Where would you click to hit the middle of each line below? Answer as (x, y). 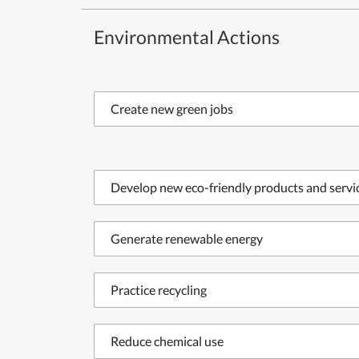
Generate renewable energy (187, 238)
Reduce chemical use (167, 341)
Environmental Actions (187, 37)
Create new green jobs (172, 109)
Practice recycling (159, 290)
